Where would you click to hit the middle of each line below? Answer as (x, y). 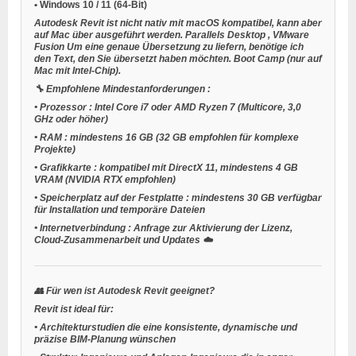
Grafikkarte (67, 167)
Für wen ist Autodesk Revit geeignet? (130, 290)
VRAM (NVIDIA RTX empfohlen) (105, 179)
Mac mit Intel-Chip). (77, 70)
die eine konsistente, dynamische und (212, 327)
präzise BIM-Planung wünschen (105, 339)
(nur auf (304, 58)
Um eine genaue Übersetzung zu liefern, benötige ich (185, 46)
